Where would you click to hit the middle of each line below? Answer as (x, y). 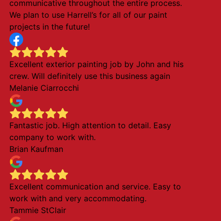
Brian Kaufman (36, 149)
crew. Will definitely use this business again (90, 76)
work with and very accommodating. (78, 198)
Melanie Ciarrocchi (44, 88)
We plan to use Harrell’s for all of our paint (88, 15)
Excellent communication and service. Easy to (95, 186)
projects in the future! (49, 27)
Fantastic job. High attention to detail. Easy (90, 125)
